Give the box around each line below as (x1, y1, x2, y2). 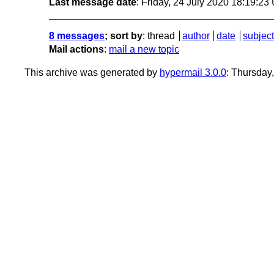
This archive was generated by (24, 67, 160, 78)
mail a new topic (109, 43, 179, 54)
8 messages (49, 30, 105, 41)
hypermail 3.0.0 (160, 67, 226, 78)
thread (147, 30, 175, 41)
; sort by (105, 30, 143, 41)
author (182, 30, 210, 41)
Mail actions (49, 43, 104, 54)
